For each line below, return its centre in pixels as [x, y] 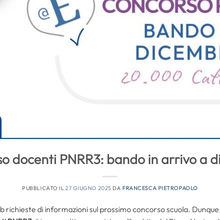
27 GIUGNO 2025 [88, 188]
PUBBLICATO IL [44, 188]
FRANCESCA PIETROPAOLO [160, 188]
